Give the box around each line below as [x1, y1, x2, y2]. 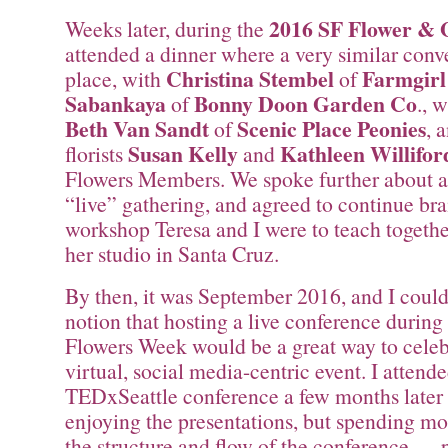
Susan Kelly [128, 138, 238, 170]
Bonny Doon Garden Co [194, 88, 417, 120]
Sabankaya [65, 88, 166, 120]
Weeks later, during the [65, 14, 269, 44]
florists [65, 139, 128, 169]
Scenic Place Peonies [237, 113, 426, 145]
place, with [65, 64, 166, 94]
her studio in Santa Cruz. [65, 239, 279, 269]
